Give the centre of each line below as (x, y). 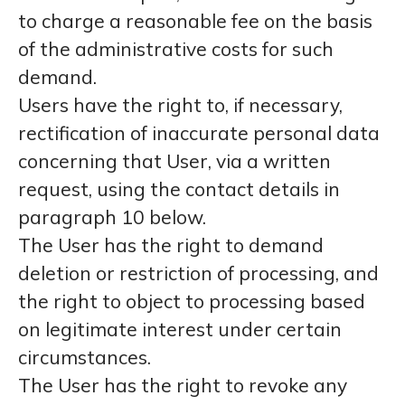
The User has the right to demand (171, 245)
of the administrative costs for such (176, 49)
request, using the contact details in (179, 189)
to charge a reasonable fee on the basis (195, 21)
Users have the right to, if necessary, (180, 105)
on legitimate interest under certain (180, 329)
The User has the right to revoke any (183, 385)
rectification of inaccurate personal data (199, 133)
